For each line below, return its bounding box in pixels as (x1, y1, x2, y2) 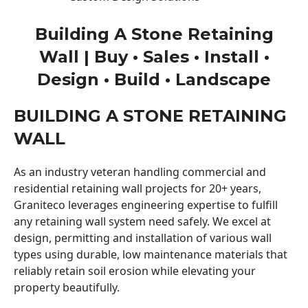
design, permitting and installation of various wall (14, 230, 272, 245)
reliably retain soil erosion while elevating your (14, 263, 256, 278)
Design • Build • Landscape (37, 69, 271, 89)
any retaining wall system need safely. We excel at (14, 213, 271, 229)
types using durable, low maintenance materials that (14, 246, 287, 262)
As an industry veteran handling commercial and (14, 164, 266, 179)
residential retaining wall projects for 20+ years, (14, 180, 261, 196)
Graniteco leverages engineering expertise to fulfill (14, 197, 278, 212)
